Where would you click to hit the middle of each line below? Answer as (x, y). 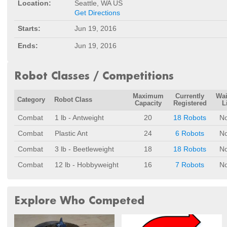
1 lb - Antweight (79, 118)
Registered (190, 103)
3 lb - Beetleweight (84, 149)
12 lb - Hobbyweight (87, 165)
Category (31, 100)
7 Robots (190, 165)
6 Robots (190, 133)
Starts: (29, 28)
